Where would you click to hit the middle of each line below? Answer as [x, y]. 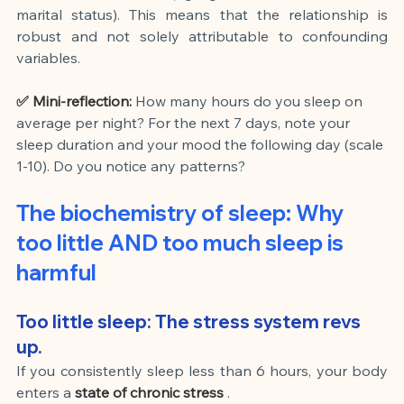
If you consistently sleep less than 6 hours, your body [202, 370]
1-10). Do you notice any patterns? [131, 165]
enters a [44, 392]
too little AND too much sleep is [182, 242]
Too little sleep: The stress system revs [190, 321]
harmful [56, 272]
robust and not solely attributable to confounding [202, 36]
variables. [48, 57]
